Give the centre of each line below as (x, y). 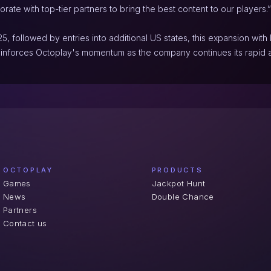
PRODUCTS (177, 170)
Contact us (25, 223)
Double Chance (183, 197)
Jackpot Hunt (178, 183)
